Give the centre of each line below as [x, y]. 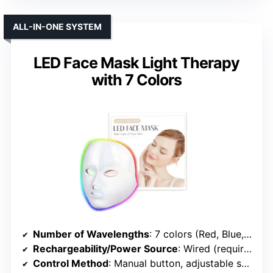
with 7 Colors [136, 80]
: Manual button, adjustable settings [175, 263]
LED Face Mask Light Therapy [136, 62]
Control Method [71, 263]
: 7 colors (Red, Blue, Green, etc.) [197, 234]
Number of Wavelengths [91, 234]
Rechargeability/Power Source [105, 248]
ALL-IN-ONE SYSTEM [57, 26]
